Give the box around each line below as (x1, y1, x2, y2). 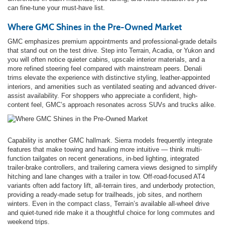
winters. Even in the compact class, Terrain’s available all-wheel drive (8, 199, 209, 207)
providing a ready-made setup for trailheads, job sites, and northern (8, 190, 202, 198)
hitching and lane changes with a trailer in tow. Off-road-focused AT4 (8, 172, 205, 180)
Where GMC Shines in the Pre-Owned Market (8, 21, 182, 33)
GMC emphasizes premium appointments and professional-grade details (8, 37, 217, 45)
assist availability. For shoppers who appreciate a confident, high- (8, 91, 197, 99)
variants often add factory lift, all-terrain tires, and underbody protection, (8, 181, 215, 189)
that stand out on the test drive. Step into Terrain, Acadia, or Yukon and (8, 46, 214, 54)
